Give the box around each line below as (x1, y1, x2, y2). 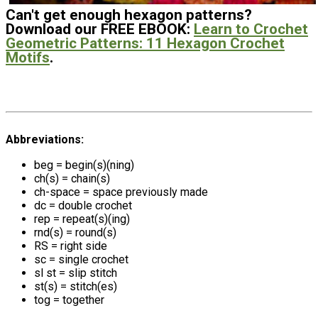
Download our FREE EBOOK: (6, 20, 194, 38)
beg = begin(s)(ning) (34, 158, 134, 172)
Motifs (6, 48, 50, 66)
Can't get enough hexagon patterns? (6, 6, 252, 23)
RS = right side (34, 238, 107, 253)
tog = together (34, 292, 104, 307)
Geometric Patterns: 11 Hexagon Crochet (6, 34, 285, 52)
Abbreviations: (6, 132, 84, 146)
